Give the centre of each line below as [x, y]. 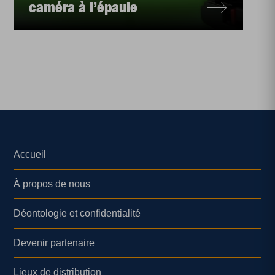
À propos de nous [52, 184]
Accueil [30, 154]
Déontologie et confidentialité [77, 213]
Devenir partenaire [54, 243]
